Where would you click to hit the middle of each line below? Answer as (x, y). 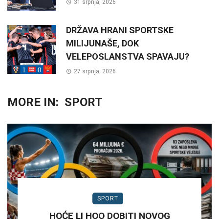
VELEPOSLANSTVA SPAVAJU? (128, 56)
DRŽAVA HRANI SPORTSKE (120, 30)
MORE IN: (33, 102)
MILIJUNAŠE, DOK (102, 43)
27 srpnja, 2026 (95, 71)
